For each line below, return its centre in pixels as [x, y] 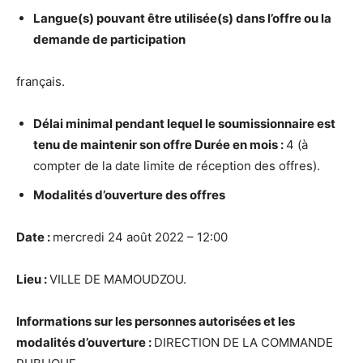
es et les [271, 321]
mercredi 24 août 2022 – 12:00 [140, 237]
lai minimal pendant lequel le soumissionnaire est [192, 124]
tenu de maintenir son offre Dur [124, 145]
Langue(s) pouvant [90, 18]
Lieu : [33, 279]
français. [41, 81]
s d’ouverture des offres [156, 195]
